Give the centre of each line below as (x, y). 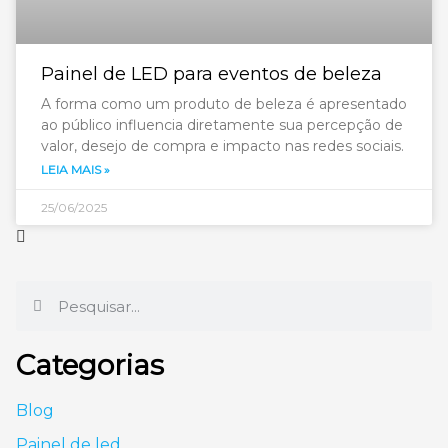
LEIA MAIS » (75, 169)
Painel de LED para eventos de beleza (211, 74)
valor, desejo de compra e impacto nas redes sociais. (222, 146)
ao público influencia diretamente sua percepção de (222, 125)
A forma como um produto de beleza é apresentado (224, 104)
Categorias (90, 365)
